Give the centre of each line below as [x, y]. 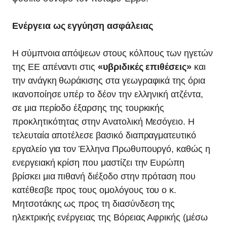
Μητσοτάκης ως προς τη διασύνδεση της [94, 204]
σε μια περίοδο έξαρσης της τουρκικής [88, 108]
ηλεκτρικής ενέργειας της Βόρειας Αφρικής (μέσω [110, 217]
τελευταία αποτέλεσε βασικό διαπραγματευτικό [104, 135]
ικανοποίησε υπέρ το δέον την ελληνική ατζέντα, [108, 94]
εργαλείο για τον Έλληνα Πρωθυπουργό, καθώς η [111, 149]
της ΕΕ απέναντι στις [55, 67]
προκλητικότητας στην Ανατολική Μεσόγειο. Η [103, 122]
